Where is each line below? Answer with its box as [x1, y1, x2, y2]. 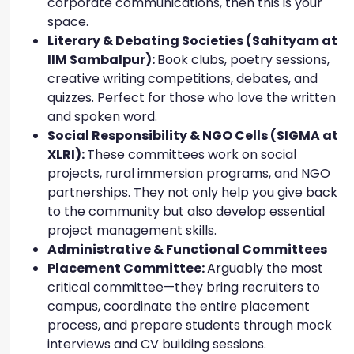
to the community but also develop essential [47, 202, 325, 221]
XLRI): [47, 145, 87, 164]
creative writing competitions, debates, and [47, 70, 318, 88]
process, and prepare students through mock [47, 316, 332, 335]
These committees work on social [87, 145, 296, 164]
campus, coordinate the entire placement [47, 297, 310, 316]
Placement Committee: [47, 259, 207, 278]
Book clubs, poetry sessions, [157, 51, 330, 70]
